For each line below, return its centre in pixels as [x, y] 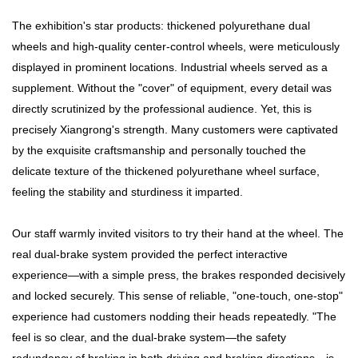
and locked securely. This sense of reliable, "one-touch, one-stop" [177, 296]
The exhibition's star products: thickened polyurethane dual [161, 26]
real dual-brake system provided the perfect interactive [150, 255]
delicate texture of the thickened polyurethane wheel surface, [166, 171]
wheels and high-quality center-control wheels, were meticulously [176, 47]
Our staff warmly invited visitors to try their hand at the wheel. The [178, 234]
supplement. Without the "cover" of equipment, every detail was [172, 88]
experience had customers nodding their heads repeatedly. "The [174, 317]
